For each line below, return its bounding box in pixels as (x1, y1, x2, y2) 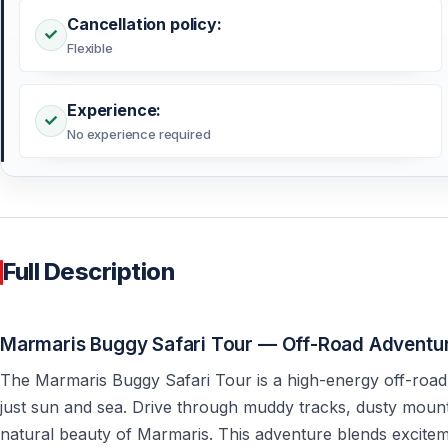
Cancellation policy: (67, 14, 222, 35)
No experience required (67, 126, 211, 143)
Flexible (67, 40, 113, 57)
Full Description (3, 257, 175, 287)
